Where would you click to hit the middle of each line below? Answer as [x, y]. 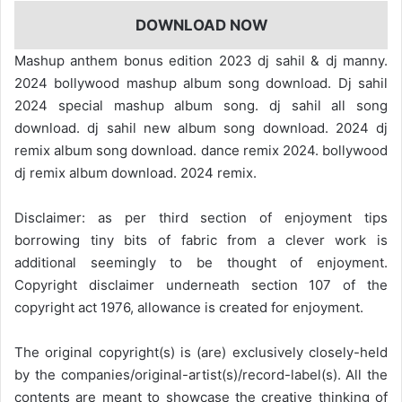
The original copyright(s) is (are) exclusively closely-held [201, 353]
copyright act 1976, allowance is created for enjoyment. [189, 308]
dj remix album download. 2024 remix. [135, 173]
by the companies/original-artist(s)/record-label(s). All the [201, 375]
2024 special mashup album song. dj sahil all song [201, 106]
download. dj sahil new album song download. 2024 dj [201, 128]
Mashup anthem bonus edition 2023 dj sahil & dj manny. [201, 61]
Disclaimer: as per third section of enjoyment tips [201, 218]
